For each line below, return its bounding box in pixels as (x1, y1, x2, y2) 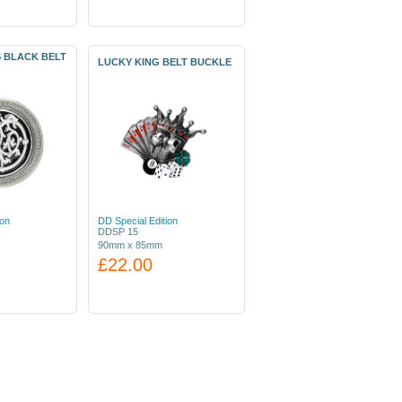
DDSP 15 (98, 226, 138, 237)
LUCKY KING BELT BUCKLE (98, 57, 232, 67)
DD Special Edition (98, 215, 178, 226)
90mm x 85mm (98, 240, 162, 250)
